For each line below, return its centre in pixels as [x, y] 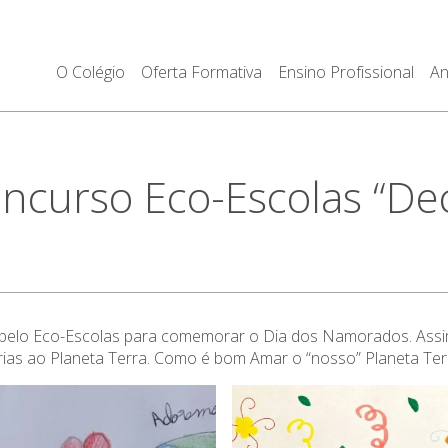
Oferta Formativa [201, 72]
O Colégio [90, 72]
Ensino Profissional [345, 72]
